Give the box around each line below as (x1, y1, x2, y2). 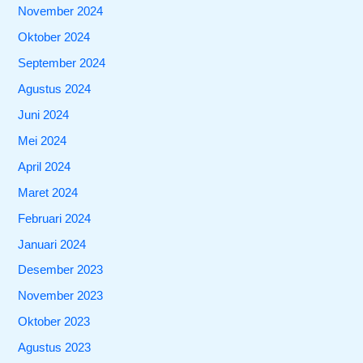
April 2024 (18, 160, 71, 173)
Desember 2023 (18, 263, 104, 277)
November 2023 (18, 289, 104, 303)
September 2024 (18, 56, 106, 70)
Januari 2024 (18, 237, 87, 251)
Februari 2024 (18, 211, 92, 225)
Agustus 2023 (18, 341, 92, 355)
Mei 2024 (18, 134, 67, 147)
